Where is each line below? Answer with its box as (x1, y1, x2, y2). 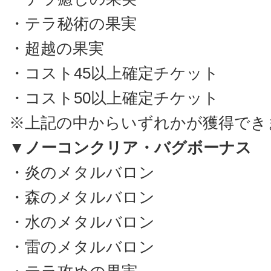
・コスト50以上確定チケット (9, 89, 219, 107)
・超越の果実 (9, 39, 104, 57)
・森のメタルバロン (9, 188, 155, 206)
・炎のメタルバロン (9, 163, 155, 181)
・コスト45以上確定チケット (9, 64, 219, 82)
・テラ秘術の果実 (9, 15, 137, 33)
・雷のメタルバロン (9, 238, 155, 256)
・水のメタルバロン (9, 213, 155, 231)
